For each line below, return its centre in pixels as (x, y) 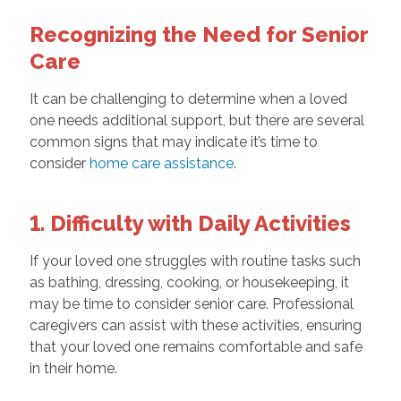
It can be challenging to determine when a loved (188, 99)
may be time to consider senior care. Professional (191, 304)
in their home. (73, 369)
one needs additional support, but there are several (196, 121)
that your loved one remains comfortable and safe (196, 347)
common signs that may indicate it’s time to (173, 142)
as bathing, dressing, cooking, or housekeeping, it (189, 283)
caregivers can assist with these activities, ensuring (195, 326)
